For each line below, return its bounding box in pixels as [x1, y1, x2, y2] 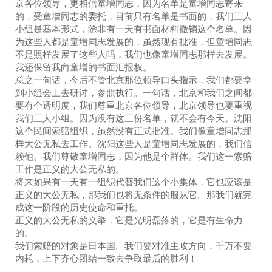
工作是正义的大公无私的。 [15, 163, 124, 175]
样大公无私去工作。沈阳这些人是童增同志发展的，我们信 [15, 137, 252, 149]
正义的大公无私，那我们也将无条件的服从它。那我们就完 [15, 188, 252, 200]
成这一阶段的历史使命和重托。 [15, 201, 143, 213]
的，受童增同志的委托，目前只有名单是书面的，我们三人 [15, 10, 252, 22]
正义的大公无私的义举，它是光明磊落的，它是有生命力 [15, 214, 243, 226]
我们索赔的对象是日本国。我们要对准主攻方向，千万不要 [15, 239, 252, 251]
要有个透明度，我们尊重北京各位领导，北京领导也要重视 [15, 99, 252, 111]
